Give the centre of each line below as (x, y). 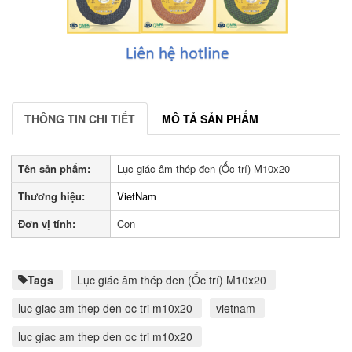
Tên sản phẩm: (55, 168)
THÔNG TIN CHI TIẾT (80, 118)
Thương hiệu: (52, 196)
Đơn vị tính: (47, 223)
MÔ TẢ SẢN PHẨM (210, 118)
